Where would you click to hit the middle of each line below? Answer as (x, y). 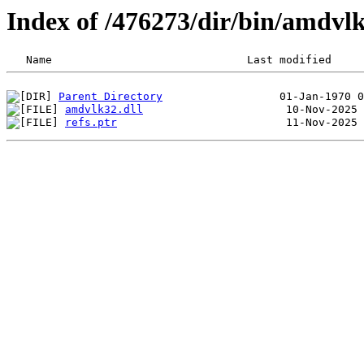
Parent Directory (110, 97)
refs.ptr (91, 123)
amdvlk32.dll (104, 110)
